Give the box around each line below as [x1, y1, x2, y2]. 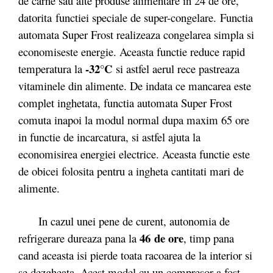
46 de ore [140, 229, 183, 246]
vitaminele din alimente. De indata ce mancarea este [18, 78, 251, 93]
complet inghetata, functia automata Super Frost [18, 95, 232, 110]
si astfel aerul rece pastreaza [116, 61, 239, 76]
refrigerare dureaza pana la [18, 230, 140, 246]
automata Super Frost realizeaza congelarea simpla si [18, 27, 254, 42]
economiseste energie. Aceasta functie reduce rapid [18, 44, 245, 59]
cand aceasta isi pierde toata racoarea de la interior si [18, 247, 252, 263]
